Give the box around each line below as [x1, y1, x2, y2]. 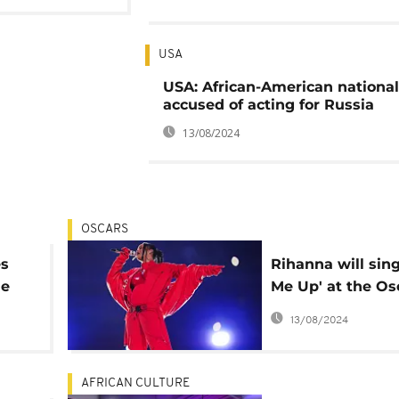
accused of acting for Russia [162, 96, 374, 113]
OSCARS [81, 223, 128, 236]
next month [270, 300, 359, 317]
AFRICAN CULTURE [81, 376, 190, 390]
